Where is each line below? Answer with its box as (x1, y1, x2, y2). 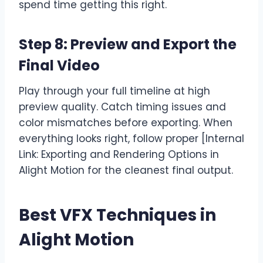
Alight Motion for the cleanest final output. (19, 163, 233, 177)
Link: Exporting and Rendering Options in (19, 147, 219, 161)
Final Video (19, 55, 100, 75)
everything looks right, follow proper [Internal (19, 131, 244, 146)
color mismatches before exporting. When (19, 115, 232, 130)
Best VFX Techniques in (19, 203, 216, 227)
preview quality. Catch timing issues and (19, 99, 226, 114)
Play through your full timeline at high (19, 83, 210, 98)
